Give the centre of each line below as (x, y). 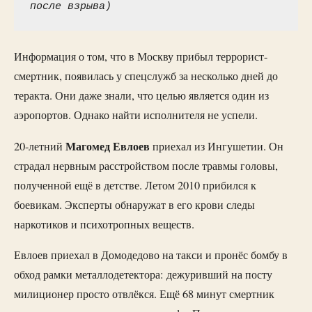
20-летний (40, 146)
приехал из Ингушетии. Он (217, 146)
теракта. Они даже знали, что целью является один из (141, 96)
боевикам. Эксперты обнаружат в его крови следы (134, 204)
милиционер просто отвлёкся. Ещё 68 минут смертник (144, 294)
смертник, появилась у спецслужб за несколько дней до (146, 76)
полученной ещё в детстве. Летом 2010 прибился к (135, 185)
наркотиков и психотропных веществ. (104, 224)
